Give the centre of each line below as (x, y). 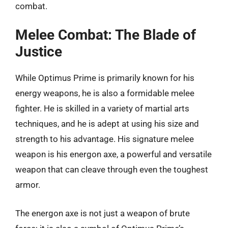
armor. (28, 185)
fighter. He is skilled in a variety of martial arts (102, 108)
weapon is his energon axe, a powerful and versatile (113, 154)
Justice (39, 52)
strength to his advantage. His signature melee (105, 139)
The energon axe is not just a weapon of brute (103, 213)
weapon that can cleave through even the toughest (112, 169)
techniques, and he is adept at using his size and (107, 124)
